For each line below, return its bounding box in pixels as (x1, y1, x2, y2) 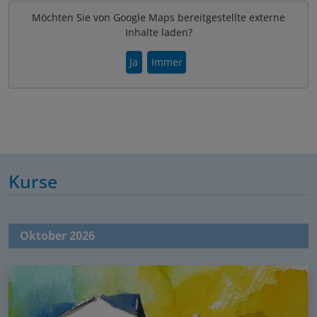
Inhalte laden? (125, 25, 192, 39)
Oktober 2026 (20, 227, 95, 243)
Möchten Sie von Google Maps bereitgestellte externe (32, 10, 285, 24)
